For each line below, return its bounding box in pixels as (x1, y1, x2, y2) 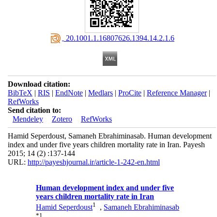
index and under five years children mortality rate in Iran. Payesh (7, 140, 205, 149)
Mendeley (12, 115, 43, 123)
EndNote (55, 89, 83, 97)
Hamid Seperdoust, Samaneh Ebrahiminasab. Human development (7, 132, 212, 140)
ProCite (118, 89, 141, 97)
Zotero (51, 115, 72, 123)
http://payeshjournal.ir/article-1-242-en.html (27, 158, 160, 166)
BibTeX (7, 89, 32, 97)
